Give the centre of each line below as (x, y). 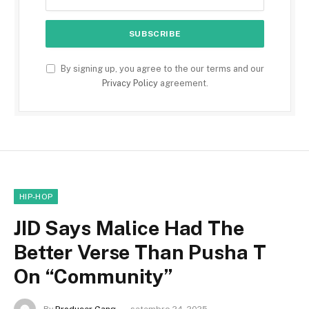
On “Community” (93, 276)
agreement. (183, 83)
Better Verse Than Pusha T (140, 252)
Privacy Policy (130, 83)
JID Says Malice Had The (129, 228)
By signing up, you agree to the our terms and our (161, 68)
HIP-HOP (36, 196)
